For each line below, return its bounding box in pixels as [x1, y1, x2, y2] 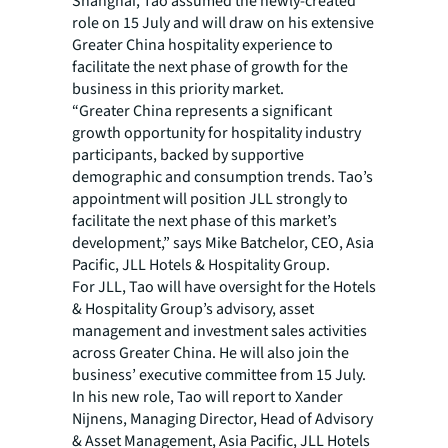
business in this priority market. [72, 78, 284, 100]
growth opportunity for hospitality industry [72, 122, 361, 144]
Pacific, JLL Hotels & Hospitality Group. [72, 254, 333, 276]
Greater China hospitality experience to [72, 34, 333, 56]
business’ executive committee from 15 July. [72, 364, 366, 386]
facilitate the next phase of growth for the [72, 56, 348, 78]
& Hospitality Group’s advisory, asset [72, 298, 314, 320]
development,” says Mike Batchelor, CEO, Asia [72, 232, 374, 254]
